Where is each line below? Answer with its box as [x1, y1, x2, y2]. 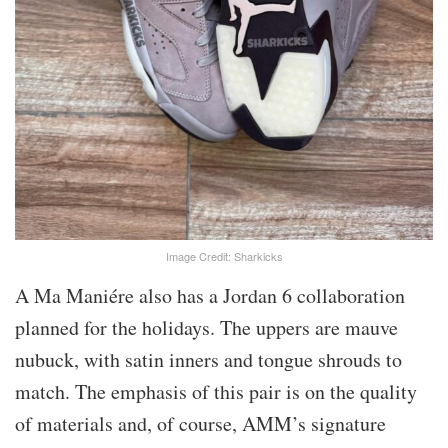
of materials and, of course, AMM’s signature [15, 410, 386, 438]
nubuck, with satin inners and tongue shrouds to [15, 346, 402, 374]
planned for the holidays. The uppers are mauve [15, 314, 398, 342]
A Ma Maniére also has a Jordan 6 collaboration [15, 282, 405, 310]
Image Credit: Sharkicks [165, 248, 283, 265]
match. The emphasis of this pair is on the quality [15, 378, 417, 406]
